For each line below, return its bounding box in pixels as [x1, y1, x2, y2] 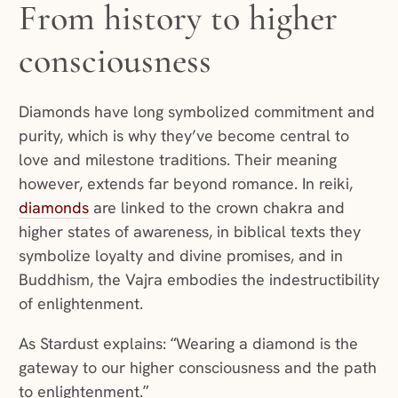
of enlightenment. [18, 293, 143, 314]
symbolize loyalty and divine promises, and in [18, 245, 343, 267]
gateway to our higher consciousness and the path [18, 357, 377, 378]
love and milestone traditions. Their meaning [18, 149, 337, 171]
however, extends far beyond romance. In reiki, [18, 173, 353, 195]
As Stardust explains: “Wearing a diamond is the [18, 333, 358, 354]
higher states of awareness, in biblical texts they [18, 221, 361, 243]
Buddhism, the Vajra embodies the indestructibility [18, 269, 379, 291]
